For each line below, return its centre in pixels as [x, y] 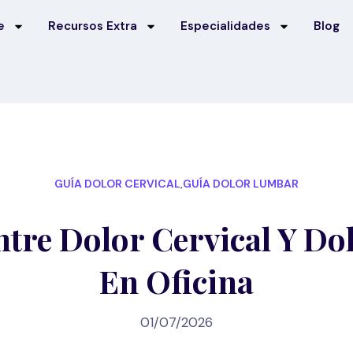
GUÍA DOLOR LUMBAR [241, 183]
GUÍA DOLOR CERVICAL [117, 183]
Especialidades [226, 26]
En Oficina [176, 281]
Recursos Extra [93, 26]
